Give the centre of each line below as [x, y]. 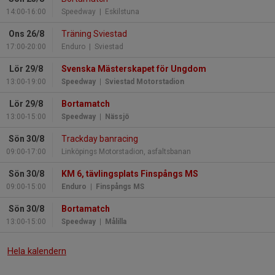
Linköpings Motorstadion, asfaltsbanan [126, 151]
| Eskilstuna [118, 11]
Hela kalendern [37, 251]
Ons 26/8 [26, 33]
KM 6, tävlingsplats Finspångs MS [130, 173]
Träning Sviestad [94, 33]
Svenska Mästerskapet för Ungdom [134, 68]
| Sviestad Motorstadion [140, 81]
